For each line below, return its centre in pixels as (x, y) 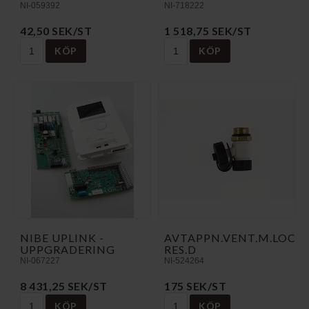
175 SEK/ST (195, 286)
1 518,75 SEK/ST (208, 30)
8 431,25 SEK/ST (64, 286)
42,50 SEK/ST (56, 30)
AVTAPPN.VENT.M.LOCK (234, 237)
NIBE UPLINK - (62, 237)
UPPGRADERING (68, 249)
